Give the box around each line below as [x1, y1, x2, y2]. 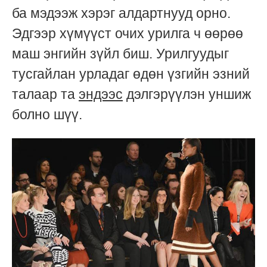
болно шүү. [12, 107, 86, 123]
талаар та [12, 86, 79, 103]
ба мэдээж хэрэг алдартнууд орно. [12, 5, 231, 21]
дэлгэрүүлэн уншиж [123, 86, 251, 103]
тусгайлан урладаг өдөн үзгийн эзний [12, 66, 250, 82]
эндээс [79, 86, 123, 103]
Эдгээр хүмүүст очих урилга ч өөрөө [12, 26, 243, 42]
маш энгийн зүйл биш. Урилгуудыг [12, 46, 229, 62]
